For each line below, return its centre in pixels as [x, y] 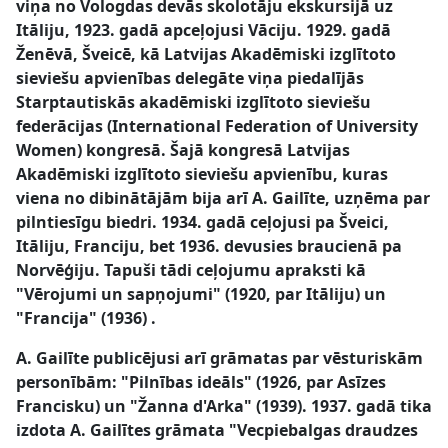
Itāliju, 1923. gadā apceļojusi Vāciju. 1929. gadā [203, 30]
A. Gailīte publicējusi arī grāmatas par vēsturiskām [219, 358]
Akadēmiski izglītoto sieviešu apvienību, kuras [202, 174]
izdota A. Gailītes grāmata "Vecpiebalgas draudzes [217, 430]
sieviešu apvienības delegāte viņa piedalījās [190, 78]
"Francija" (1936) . [86, 318]
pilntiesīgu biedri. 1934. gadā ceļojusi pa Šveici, [202, 222]
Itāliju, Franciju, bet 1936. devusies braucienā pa [209, 246]
